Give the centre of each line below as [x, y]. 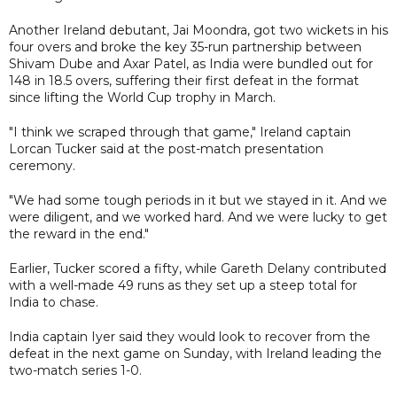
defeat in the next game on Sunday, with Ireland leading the [195, 353]
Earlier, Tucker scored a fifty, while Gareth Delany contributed [198, 268]
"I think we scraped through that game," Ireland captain [180, 132]
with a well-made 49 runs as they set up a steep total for [183, 285]
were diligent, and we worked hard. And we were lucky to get [198, 217]
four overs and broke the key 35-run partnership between [185, 47]
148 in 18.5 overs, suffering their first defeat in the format [184, 80]
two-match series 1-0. [75, 370]
